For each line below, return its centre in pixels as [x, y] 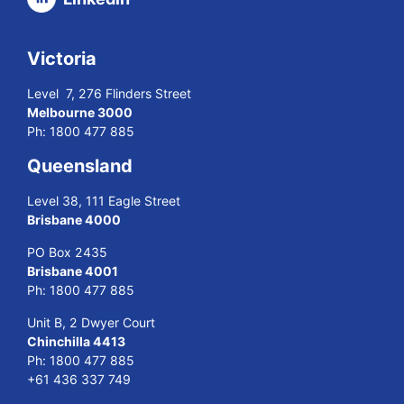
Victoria [62, 58]
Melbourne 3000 [80, 112]
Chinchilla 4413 [76, 341]
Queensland [80, 165]
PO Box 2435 [67, 252]
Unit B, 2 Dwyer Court [91, 322]
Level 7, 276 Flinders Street [109, 93]
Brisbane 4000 [74, 219]
